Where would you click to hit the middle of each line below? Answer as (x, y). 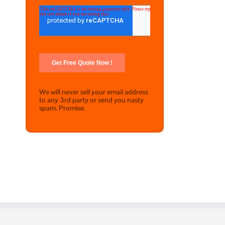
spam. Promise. (62, 108)
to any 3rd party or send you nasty (91, 100)
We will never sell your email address (94, 92)
